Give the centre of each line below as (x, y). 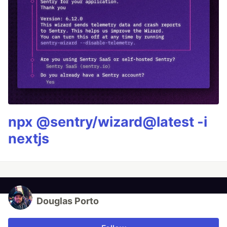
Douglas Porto (68, 201)
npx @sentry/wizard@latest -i (108, 122)
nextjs (29, 139)
